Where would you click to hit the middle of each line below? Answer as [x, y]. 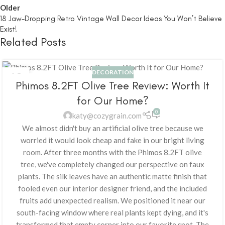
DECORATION [113, 72]
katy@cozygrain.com [107, 115]
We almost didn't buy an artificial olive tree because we [113, 128]
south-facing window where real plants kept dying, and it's [113, 212]
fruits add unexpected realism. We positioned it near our [113, 200]
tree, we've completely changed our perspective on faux [113, 164]
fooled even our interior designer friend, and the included [113, 188]
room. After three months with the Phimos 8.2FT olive [113, 152]
